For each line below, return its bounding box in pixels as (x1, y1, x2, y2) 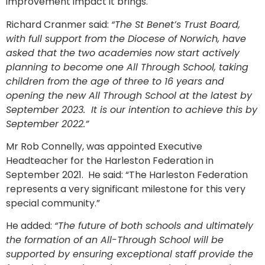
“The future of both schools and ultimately (54, 219, 253, 233)
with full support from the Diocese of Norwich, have (6, 31, 246, 46)
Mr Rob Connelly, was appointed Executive (6, 139, 202, 153)
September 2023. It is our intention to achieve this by (6, 102, 257, 117)
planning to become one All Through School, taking (6, 60, 248, 74)
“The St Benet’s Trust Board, (111, 17, 240, 31)
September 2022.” (6, 117, 89, 131)
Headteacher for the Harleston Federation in (6, 153, 214, 167)
